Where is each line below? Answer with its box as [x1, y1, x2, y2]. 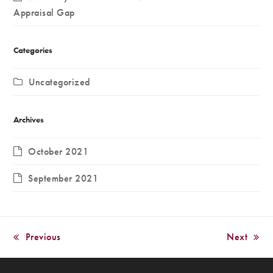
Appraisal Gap [13, 6, 75, 19]
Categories [13, 44, 53, 55]
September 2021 [28, 172, 99, 185]
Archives [13, 114, 44, 125]
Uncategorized [29, 76, 90, 88]
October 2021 [28, 145, 89, 158]
